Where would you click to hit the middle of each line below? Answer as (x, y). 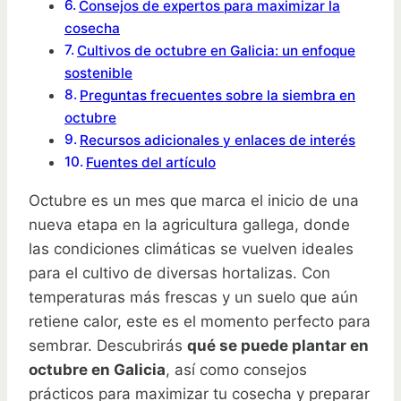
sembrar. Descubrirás (108, 345)
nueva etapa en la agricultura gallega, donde (189, 224)
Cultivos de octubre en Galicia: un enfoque (217, 50)
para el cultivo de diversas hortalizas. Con (179, 273)
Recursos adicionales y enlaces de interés (218, 140)
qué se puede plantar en (278, 345)
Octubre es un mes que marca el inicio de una (194, 200)
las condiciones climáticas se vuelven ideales (191, 248)
